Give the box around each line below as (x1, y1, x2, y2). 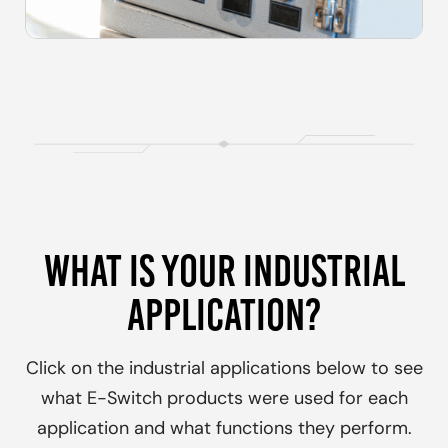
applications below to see (204, 360, 423, 380)
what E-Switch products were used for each (40, 390, 408, 410)
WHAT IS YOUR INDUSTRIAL (43, 247, 405, 296)
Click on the (25, 360, 129, 380)
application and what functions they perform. (36, 420, 412, 440)
